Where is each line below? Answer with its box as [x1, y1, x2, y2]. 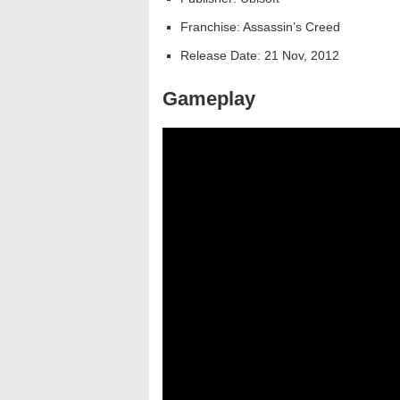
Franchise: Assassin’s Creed [180, 20, 340, 34]
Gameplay [162, 87, 255, 110]
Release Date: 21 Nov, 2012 [180, 48, 339, 62]
